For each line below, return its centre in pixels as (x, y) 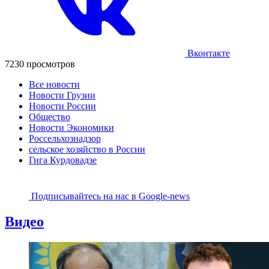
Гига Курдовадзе (63, 160)
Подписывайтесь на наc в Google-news (110, 196)
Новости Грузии (62, 95)
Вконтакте (207, 53)
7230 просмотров (40, 64)
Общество (50, 116)
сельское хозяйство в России (87, 149)
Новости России (62, 106)
